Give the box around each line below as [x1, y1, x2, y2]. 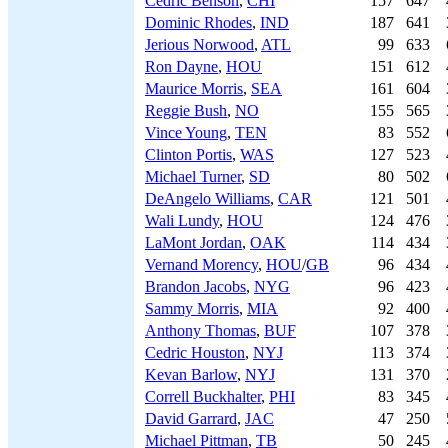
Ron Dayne [145, 58, 218, 75]
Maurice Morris [145, 80, 243, 97]
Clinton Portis [145, 146, 232, 163]
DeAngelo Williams [145, 190, 270, 207]
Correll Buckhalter [145, 388, 261, 405]
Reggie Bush [145, 102, 227, 119]
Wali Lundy [145, 212, 219, 229]
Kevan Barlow [145, 366, 237, 383]
